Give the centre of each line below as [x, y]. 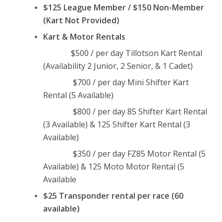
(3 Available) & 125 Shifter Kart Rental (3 [116, 124]
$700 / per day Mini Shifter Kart [116, 82]
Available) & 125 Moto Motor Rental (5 [113, 166]
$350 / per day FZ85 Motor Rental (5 [124, 153]
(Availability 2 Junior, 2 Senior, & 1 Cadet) [118, 66]
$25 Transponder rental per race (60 [113, 195]
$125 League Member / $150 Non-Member [123, 7]
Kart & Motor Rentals [84, 36]
